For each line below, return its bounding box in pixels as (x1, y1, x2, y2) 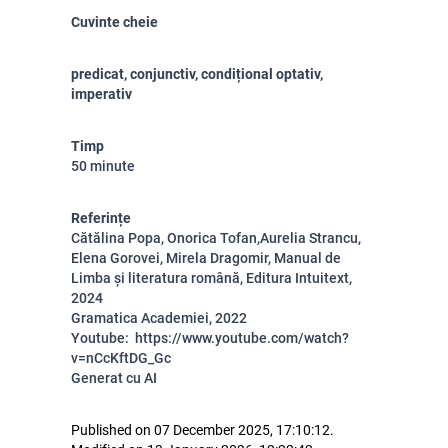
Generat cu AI (71, 370, 157, 386)
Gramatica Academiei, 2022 (71, 310, 247, 326)
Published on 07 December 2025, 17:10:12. (71, 422, 334, 438)
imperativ (71, 86, 132, 102)
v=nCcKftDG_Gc (71, 350, 171, 366)
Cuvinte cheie (71, 14, 158, 30)
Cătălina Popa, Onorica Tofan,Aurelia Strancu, (71, 230, 361, 246)
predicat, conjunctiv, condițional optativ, (71, 66, 323, 82)
